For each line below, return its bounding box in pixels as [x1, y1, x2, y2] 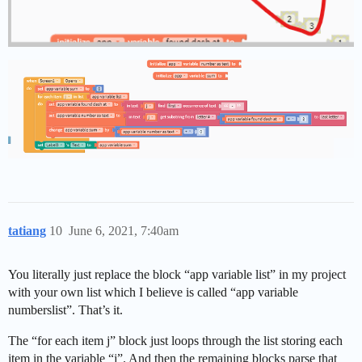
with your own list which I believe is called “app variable [8, 284, 298, 299]
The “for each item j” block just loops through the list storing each [8, 333, 343, 347]
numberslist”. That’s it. [8, 302, 123, 317]
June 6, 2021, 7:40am [69, 223, 179, 238]
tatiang [8, 223, 46, 238]
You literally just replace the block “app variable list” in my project [8, 267, 346, 281]
